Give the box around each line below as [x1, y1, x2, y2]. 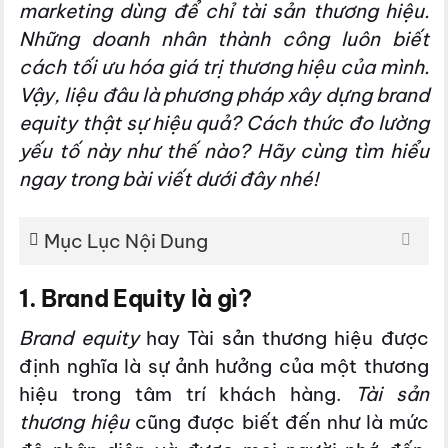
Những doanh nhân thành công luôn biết [19, 26, 429, 51]
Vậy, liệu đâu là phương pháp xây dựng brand [19, 82, 429, 107]
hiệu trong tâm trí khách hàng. [19, 381, 356, 406]
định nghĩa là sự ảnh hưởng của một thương [19, 353, 429, 378]
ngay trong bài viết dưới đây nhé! [19, 166, 319, 191]
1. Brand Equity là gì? [19, 284, 252, 314]
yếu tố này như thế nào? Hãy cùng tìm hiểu [19, 138, 429, 163]
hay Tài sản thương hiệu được [138, 325, 429, 350]
